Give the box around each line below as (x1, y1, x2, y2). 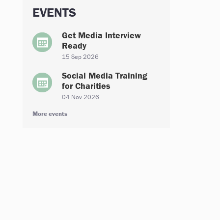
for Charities (62, 80, 110, 91)
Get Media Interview (62, 29, 141, 41)
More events (32, 110, 67, 118)
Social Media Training (62, 70, 147, 81)
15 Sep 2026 (62, 53, 99, 61)
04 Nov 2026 (62, 93, 99, 101)
